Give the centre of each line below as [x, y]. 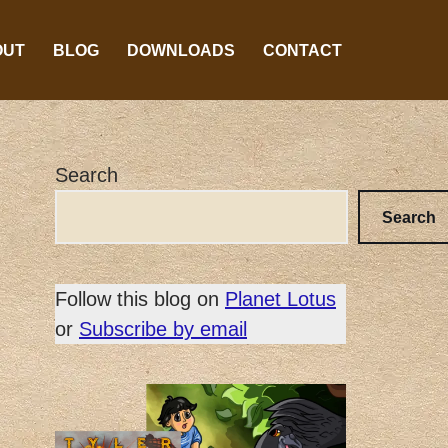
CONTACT [302, 50]
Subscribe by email [163, 329]
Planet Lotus [280, 299]
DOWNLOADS [181, 50]
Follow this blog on [140, 299]
